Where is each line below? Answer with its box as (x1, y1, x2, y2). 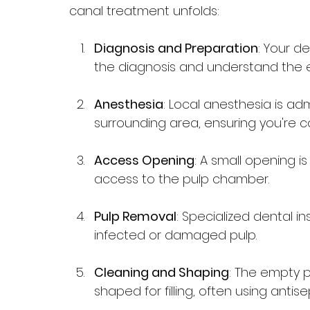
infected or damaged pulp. (94, 226, 257, 244)
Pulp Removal (94, 207, 176, 225)
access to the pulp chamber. (94, 170, 269, 188)
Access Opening (94, 151, 194, 169)
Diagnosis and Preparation (94, 39, 258, 57)
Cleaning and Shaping (94, 263, 229, 281)
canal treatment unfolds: (69, 1, 219, 19)
